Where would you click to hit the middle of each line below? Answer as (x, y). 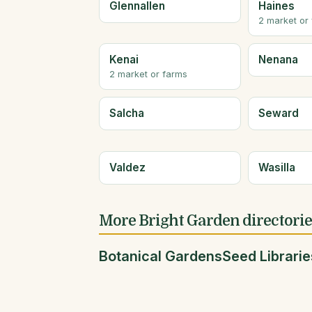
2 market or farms (149, 74)
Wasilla (277, 167)
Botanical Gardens (161, 257)
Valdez (128, 167)
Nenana (279, 59)
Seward (279, 114)
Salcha (127, 114)
